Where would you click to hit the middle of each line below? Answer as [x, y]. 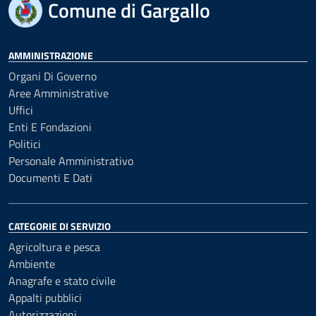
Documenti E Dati [50, 178]
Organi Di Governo [53, 76]
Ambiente [32, 264]
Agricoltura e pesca [54, 247]
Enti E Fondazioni [50, 127]
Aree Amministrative [59, 93]
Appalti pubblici [45, 298]
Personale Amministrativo [71, 161]
